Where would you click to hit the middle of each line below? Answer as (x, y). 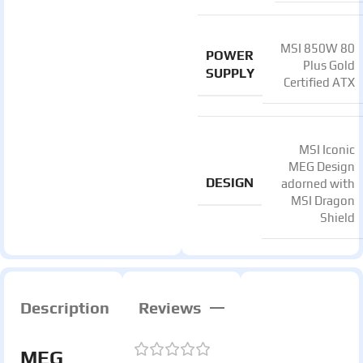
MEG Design (322, 167)
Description (65, 307)
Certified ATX (319, 82)
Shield (337, 218)
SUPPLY (230, 73)
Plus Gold (329, 65)
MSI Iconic (327, 149)
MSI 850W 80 (318, 48)
